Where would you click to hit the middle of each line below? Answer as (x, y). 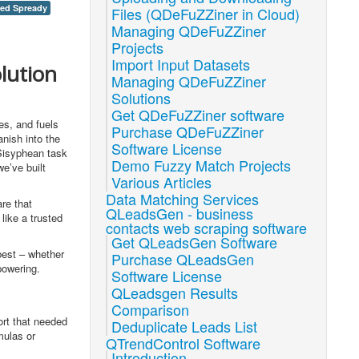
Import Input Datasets (181, 64)
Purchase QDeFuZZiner (188, 131)
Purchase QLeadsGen (183, 259)
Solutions (141, 98)
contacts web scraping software (207, 228)
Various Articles (162, 182)
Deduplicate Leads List (185, 326)
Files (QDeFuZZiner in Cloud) (206, 14)
